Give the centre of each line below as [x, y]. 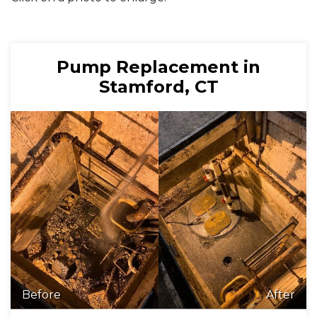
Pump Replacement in [158, 67]
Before [41, 295]
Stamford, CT [158, 87]
